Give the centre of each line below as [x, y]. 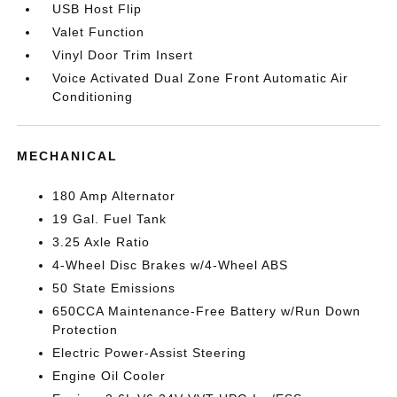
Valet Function [99, 32]
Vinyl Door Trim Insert [123, 55]
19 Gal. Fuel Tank [110, 219]
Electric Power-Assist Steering [150, 353]
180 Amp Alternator [114, 196]
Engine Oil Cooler [109, 376]
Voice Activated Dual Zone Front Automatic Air [201, 78]
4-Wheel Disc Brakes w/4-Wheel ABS [171, 265]
